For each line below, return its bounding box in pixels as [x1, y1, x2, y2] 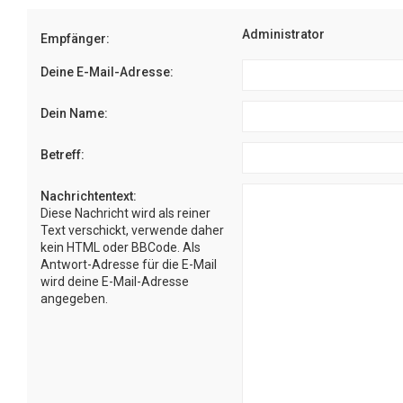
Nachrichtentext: [40, 189, 137, 203]
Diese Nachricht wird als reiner [40, 206, 210, 220]
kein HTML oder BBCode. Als [40, 240, 201, 255]
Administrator [242, 27, 325, 41]
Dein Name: [40, 106, 108, 121]
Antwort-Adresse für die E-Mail [40, 257, 217, 272]
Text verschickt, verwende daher [40, 223, 224, 237]
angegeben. [40, 291, 108, 306]
